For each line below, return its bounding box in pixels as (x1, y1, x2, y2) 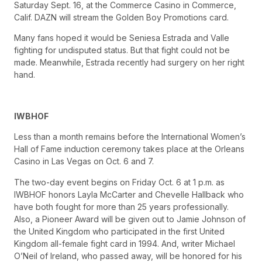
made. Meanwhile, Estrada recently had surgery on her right (14, 57, 244, 68)
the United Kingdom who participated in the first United (14, 226, 225, 236)
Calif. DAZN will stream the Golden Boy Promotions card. (14, 12, 229, 22)
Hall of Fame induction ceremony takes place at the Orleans (14, 144, 244, 154)
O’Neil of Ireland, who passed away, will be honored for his (14, 250, 242, 261)
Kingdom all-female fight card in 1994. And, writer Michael (14, 238, 235, 249)
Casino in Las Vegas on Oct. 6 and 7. (14, 156, 154, 167)
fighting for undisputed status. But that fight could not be (14, 45, 230, 56)
